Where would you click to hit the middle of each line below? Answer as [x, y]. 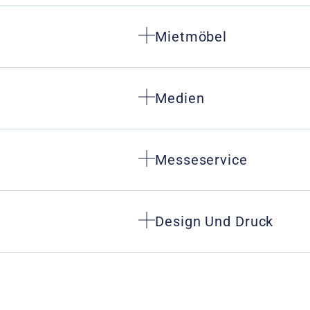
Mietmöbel [191, 37]
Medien [180, 99]
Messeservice [201, 160]
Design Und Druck [215, 222]
